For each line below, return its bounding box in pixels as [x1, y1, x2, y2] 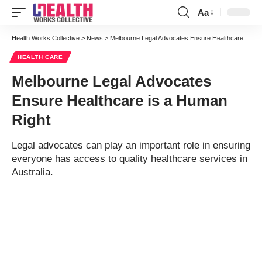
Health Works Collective [12, 35, 80, 42]
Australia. [12, 167, 53, 178]
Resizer [197, 28, 227, 39]
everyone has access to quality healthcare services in [12, 153, 247, 164]
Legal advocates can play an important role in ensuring [12, 140, 250, 151]
